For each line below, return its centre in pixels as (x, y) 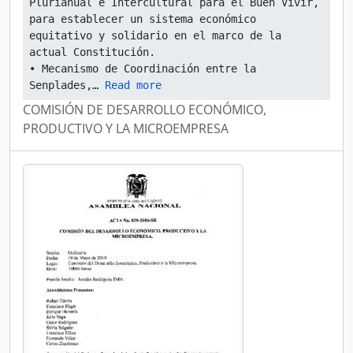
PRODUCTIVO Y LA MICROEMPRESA (126, 128)
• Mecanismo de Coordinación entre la (143, 69)
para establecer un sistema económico (143, 19)
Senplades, (61, 85)
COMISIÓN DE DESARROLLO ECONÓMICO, (145, 110)
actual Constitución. (92, 52)
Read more (133, 85)
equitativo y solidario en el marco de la (155, 35)
